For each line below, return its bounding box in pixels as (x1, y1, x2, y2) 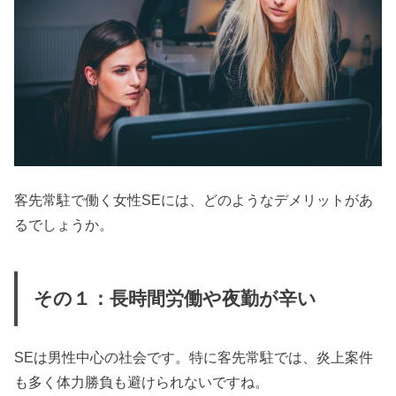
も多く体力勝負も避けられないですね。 (14, 374, 270, 391)
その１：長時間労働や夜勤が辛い (33, 287, 316, 309)
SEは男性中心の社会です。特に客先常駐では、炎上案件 (14, 349, 374, 366)
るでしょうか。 (14, 217, 114, 233)
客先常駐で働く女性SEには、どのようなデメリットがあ (14, 192, 374, 209)
